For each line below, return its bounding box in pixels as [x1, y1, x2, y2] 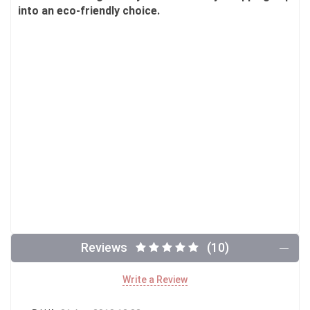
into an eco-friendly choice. [18, 4, 160, 18]
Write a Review [122, 274, 188, 286]
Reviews [81, 240, 127, 255]
